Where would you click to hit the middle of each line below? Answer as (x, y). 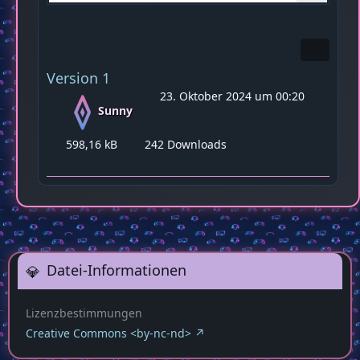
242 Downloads (184, 144)
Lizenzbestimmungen (84, 313)
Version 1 (78, 78)
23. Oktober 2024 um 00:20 (232, 96)
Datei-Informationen (117, 270)
